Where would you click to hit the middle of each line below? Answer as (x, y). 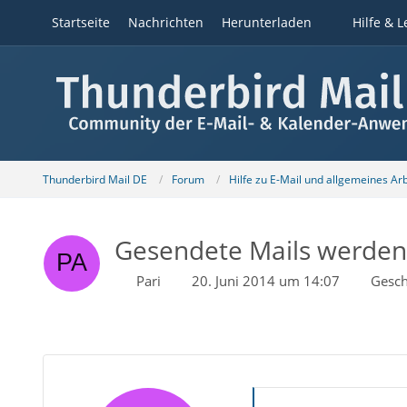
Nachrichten (165, 22)
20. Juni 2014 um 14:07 (265, 281)
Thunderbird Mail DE (94, 179)
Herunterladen (266, 22)
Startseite (80, 22)
